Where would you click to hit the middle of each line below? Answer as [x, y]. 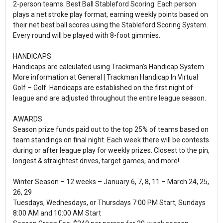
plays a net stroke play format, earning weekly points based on [110, 15]
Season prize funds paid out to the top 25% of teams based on [111, 130]
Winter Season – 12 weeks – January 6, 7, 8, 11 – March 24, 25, [111, 182]
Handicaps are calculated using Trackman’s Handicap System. [109, 67]
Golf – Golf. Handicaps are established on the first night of [103, 88]
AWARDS [27, 119]
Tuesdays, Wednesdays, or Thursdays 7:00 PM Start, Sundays [109, 203]
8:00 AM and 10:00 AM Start [57, 213]
